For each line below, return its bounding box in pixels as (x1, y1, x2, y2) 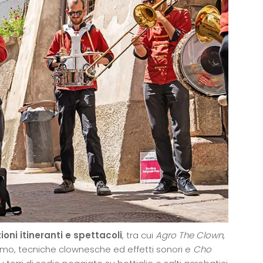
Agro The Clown (156, 228, 223, 241)
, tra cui (122, 228, 156, 241)
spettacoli (73, 228, 122, 241)
